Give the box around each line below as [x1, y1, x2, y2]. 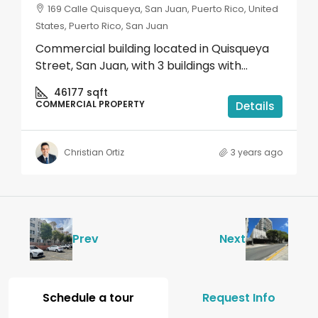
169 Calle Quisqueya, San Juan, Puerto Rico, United [48, 1, 278, 16]
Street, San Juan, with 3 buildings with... [35, 57, 248, 74]
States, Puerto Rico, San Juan [35, 18, 168, 33]
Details [236, 98, 275, 114]
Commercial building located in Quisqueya [35, 40, 269, 57]
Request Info [202, 289, 275, 306]
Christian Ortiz [64, 146, 124, 158]
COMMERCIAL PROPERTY [35, 97, 145, 110]
